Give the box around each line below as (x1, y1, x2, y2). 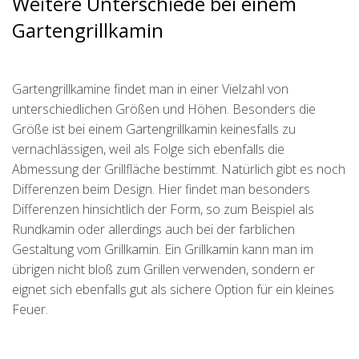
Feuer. (12, 301, 48, 318)
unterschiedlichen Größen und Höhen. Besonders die (12, 100, 316, 118)
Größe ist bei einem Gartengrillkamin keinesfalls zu (12, 120, 296, 138)
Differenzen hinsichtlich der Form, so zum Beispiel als (12, 200, 314, 218)
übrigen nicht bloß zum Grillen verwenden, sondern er (12, 260, 315, 278)
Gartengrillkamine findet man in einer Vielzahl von (12, 80, 288, 98)
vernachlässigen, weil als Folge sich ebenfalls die (12, 140, 284, 158)
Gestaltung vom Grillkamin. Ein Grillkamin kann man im (12, 240, 313, 258)
